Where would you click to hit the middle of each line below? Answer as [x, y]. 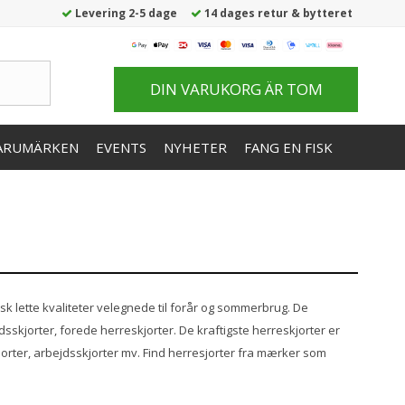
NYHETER [195, 148]
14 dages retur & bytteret [277, 13]
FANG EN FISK [288, 148]
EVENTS [121, 148]
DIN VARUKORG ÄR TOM [236, 89]
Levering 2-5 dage [125, 13]
